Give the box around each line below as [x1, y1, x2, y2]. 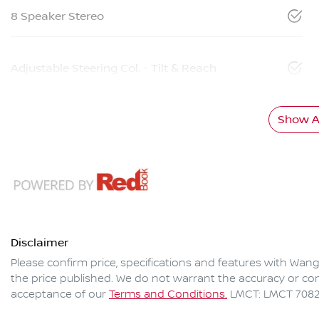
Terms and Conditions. [109, 288, 227, 302]
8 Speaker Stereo [11, 10, 104, 23]
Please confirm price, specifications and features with [11, 257, 290, 271]
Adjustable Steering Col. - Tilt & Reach [11, 62, 216, 75]
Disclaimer [11, 236, 68, 250]
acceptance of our [11, 288, 106, 302]
